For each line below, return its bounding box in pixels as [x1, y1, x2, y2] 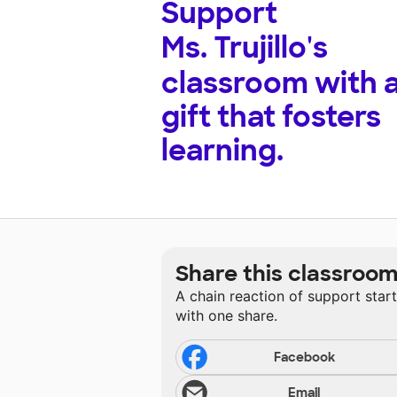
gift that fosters [161, 98, 381, 136]
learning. [161, 132, 284, 170]
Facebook [273, 349, 335, 366]
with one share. [175, 307, 277, 325]
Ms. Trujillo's [161, 29, 328, 67]
